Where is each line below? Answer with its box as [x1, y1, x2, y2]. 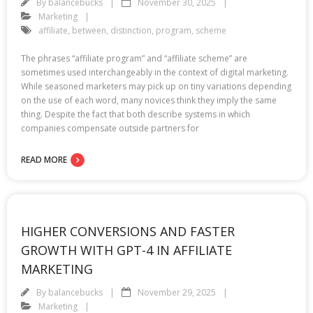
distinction [110, 24, 152, 36]
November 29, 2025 [138, 286, 216, 298]
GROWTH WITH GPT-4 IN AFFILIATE [21, 241, 232, 259]
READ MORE [21, 153, 67, 166]
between [72, 24, 106, 36]
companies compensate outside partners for [21, 122, 199, 134]
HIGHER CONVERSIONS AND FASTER [21, 222, 235, 240]
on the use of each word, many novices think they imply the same [21, 94, 277, 106]
